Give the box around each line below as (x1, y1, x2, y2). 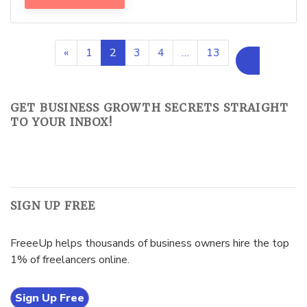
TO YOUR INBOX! (10, 115, 112, 130)
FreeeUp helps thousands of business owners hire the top (10, 236, 289, 251)
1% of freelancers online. (10, 252, 130, 268)
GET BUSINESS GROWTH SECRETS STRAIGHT (10, 101, 289, 115)
